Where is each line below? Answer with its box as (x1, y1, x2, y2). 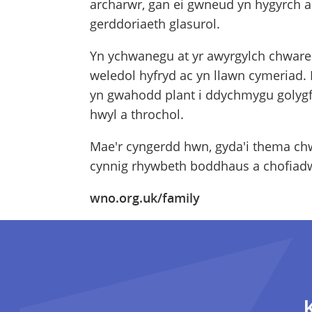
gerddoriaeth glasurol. (89, 15, 220, 33)
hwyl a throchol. (89, 106, 184, 123)
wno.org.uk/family (89, 189, 200, 207)
